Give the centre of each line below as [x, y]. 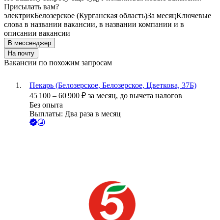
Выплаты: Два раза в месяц [75, 114]
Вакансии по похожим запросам [58, 63]
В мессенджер [29, 43]
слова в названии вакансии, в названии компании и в [94, 25]
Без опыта [46, 105]
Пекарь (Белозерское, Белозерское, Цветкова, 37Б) [113, 85]
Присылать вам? [31, 7]
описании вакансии [37, 33]
